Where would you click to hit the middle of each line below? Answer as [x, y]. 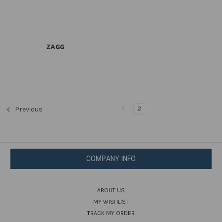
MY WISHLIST [111, 201]
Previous [28, 110]
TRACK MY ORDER [111, 213]
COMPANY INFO [111, 158]
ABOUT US [111, 190]
